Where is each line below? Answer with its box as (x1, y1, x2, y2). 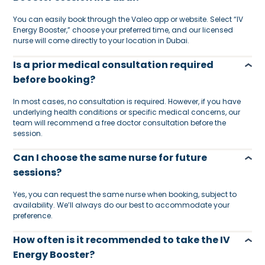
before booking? (13, 72, 96, 86)
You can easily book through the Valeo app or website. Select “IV (13, 14, 244, 24)
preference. (13, 210, 53, 221)
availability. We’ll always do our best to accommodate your (13, 199, 230, 210)
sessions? (13, 165, 62, 179)
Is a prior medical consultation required (13, 57, 214, 72)
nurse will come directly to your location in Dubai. (13, 35, 190, 46)
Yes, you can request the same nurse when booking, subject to (13, 189, 237, 199)
